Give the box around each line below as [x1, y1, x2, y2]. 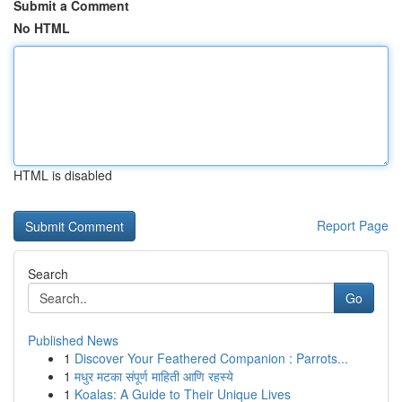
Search [28, 265, 68, 283]
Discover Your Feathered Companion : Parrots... [74, 349, 348, 367]
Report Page [317, 216, 389, 234]
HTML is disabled [13, 166, 112, 184]
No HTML [13, 19, 70, 37]
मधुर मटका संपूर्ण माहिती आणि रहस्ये [74, 367, 233, 385]
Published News [28, 331, 118, 349]
